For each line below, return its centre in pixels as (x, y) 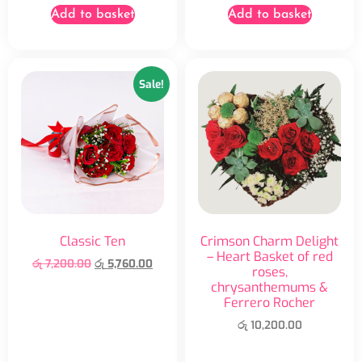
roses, (269, 272)
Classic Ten (93, 242)
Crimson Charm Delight (269, 242)
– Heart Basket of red (269, 257)
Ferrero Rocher (269, 303)
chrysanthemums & (269, 288)
